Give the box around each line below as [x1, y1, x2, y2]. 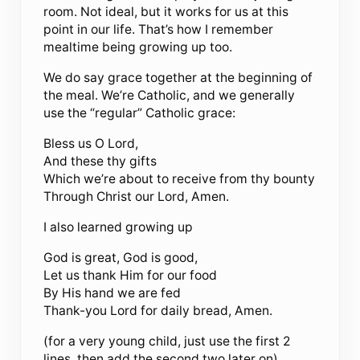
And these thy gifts [43, 153, 157, 169]
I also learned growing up [43, 219, 194, 235]
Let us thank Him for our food [43, 267, 218, 283]
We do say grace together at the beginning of [43, 69, 313, 85]
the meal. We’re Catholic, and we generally [43, 87, 296, 103]
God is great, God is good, [43, 249, 198, 265]
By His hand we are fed [43, 284, 182, 301]
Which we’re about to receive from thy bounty [43, 170, 316, 186]
